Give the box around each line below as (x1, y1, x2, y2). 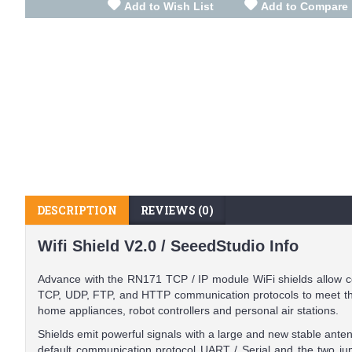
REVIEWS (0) (141, 203, 214, 218)
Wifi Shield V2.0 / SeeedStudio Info (38, 237, 299, 255)
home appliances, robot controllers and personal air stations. (38, 304, 339, 317)
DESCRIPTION (37, 203, 117, 218)
